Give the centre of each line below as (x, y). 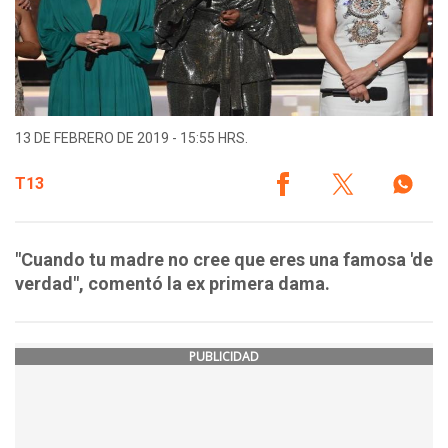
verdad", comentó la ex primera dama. (172, 284)
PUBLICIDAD (224, 357)
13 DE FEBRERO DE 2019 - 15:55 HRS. (131, 138)
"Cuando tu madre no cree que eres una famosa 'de (224, 260)
